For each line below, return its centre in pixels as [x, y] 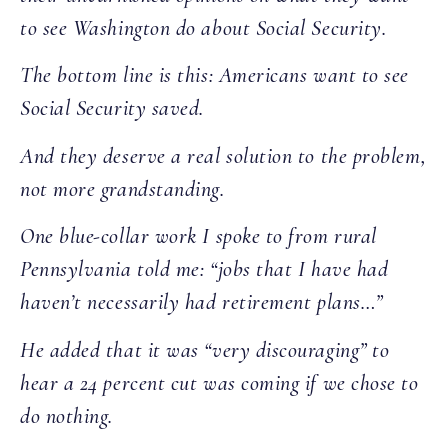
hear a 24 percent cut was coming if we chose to [219, 382]
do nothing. [69, 415]
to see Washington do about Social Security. [203, 27]
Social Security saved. [115, 108]
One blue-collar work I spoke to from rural [198, 236]
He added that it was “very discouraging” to [205, 349]
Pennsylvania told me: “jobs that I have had [204, 269]
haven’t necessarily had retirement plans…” [204, 302]
